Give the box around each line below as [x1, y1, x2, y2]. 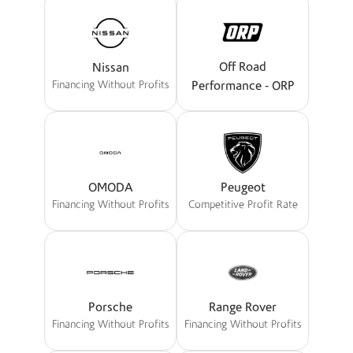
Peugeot [220, 180, 266, 195]
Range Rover [209, 300, 277, 315]
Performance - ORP [191, 78, 295, 93]
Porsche [88, 300, 132, 315]
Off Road [219, 59, 266, 74]
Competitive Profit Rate [188, 199, 298, 212]
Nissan [91, 61, 129, 76]
